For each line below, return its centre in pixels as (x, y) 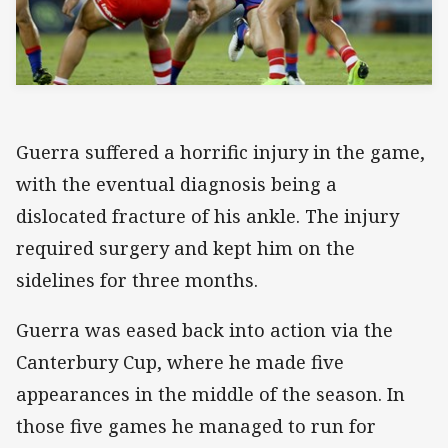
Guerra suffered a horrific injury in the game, (220, 151)
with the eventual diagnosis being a (176, 183)
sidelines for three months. (137, 279)
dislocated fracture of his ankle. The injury (207, 215)
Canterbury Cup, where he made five (180, 361)
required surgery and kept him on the (185, 247)
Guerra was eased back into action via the (204, 329)
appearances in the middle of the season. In (210, 393)
